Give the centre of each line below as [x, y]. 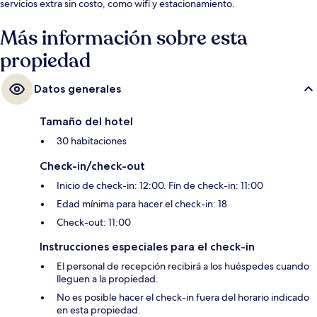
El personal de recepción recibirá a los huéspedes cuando [183, 266]
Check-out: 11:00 [94, 223]
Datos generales [77, 89]
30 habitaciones [92, 141]
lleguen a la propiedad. [108, 279]
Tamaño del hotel [86, 122]
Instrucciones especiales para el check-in [147, 247]
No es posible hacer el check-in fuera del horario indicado [183, 298]
